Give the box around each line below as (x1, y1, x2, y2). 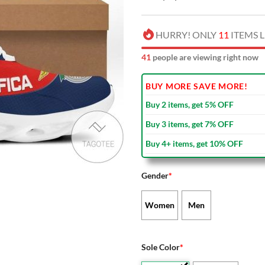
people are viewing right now (151, 51, 258, 62)
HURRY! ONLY (156, 28, 218, 40)
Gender (141, 170, 169, 180)
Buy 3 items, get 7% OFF (146, 118, 234, 129)
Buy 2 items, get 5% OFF (146, 99, 234, 109)
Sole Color (141, 241, 180, 252)
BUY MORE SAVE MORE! (146, 80, 248, 91)
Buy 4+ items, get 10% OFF (146, 138, 243, 148)
